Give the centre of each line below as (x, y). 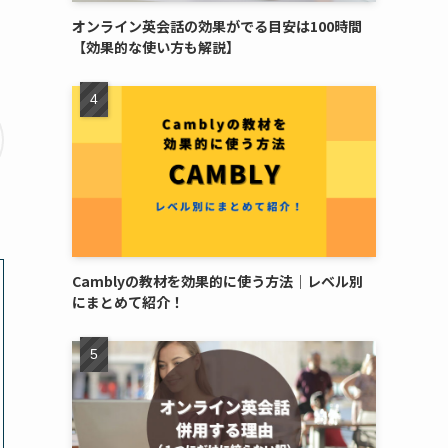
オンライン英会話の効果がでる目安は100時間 (217, 26)
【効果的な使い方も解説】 (156, 47)
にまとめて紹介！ (128, 302)
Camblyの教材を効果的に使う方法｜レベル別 (217, 281)
